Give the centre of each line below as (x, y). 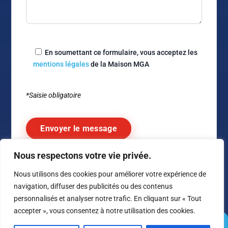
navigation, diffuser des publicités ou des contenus (93, 186)
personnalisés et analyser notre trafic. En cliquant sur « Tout (108, 198)
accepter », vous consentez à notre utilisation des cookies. (105, 211)
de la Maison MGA (119, 64)
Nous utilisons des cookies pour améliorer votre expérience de (110, 174)
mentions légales (61, 64)
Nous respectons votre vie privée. (82, 155)
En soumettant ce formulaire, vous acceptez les (121, 52)
